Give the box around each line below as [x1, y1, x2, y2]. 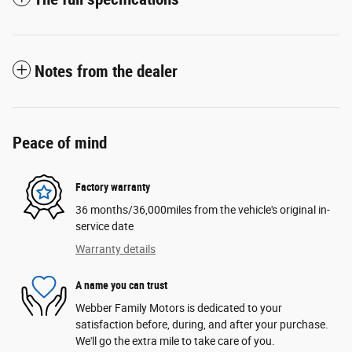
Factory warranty [75, 180, 150, 193]
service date [75, 220, 134, 233]
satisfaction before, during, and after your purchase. [75, 318, 328, 332]
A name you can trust [75, 278, 167, 291]
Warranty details [75, 243, 156, 256]
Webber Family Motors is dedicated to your [75, 302, 282, 315]
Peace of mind [13, 134, 107, 153]
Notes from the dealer [35, 62, 178, 82]
